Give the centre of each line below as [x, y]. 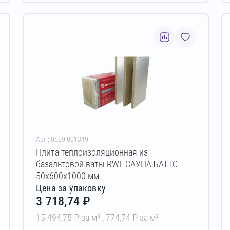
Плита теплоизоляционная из [92, 152]
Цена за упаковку [71, 188]
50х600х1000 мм [68, 176]
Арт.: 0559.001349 [62, 139]
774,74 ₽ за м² [132, 217]
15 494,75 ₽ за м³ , [71, 217]
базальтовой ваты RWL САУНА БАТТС [107, 164]
